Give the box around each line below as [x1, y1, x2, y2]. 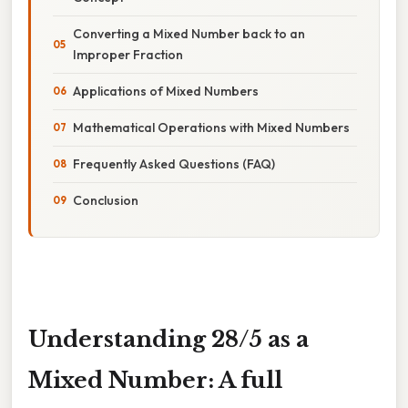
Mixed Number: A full [28, 366, 282, 393]
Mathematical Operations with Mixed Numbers [73, 118, 350, 136]
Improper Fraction [73, 46, 183, 63]
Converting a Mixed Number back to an [73, 25, 305, 42]
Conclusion [73, 191, 138, 209]
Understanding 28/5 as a [28, 325, 309, 352]
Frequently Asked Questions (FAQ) [73, 155, 275, 172]
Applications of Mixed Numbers [73, 82, 259, 99]
